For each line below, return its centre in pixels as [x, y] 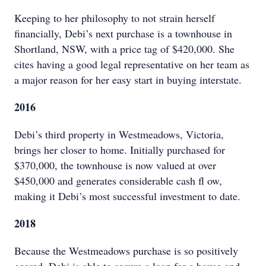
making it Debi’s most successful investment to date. [127, 196]
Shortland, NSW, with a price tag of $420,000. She [124, 49]
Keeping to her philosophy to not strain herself [115, 18]
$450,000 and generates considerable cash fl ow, [118, 180]
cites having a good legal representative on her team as [132, 64]
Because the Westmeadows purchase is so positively [126, 251]
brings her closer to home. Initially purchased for [120, 150]
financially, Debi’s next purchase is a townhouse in [123, 33]
